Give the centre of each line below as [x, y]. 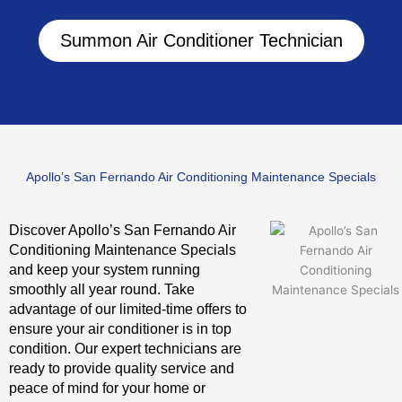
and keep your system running [105, 270]
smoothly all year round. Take [102, 289]
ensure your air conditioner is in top [120, 329]
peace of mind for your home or [107, 388]
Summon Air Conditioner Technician [201, 40]
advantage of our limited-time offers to [128, 309]
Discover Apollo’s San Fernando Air [122, 230]
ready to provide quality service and [122, 368]
